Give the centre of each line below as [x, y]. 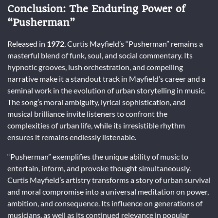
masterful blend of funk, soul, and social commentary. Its [100, 55]
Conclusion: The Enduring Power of [96, 9]
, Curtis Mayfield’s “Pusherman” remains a [134, 44]
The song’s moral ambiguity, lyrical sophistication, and [96, 102]
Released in [27, 44]
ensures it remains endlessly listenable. [72, 137]
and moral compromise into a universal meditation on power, [108, 192]
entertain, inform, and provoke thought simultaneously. [99, 168]
